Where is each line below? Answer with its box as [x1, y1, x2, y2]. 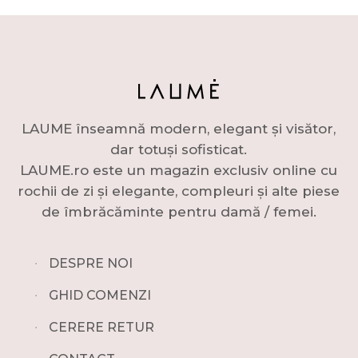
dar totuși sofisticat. [110, 141, 248, 157]
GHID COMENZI [48, 287, 151, 303]
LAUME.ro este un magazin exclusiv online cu [20, 161, 338, 178]
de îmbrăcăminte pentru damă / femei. [41, 203, 316, 220]
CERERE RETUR [48, 319, 154, 335]
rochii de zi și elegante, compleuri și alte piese [18, 182, 340, 199]
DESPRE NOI [48, 255, 133, 271]
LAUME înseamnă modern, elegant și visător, [22, 120, 336, 137]
